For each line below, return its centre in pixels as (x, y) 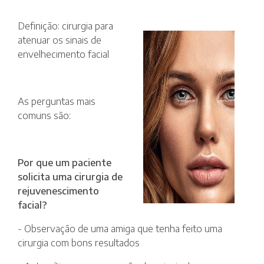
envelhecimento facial (63, 54)
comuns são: (44, 115)
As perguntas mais (57, 101)
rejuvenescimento (58, 191)
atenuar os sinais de (60, 40)
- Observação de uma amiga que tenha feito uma (120, 228)
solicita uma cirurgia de (70, 176)
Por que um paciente (65, 162)
